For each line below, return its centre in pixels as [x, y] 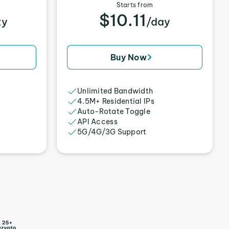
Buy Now [129, 57]
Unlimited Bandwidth [115, 91]
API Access [97, 122]
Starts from [135, 5]
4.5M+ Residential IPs [116, 101]
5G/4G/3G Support [112, 132]
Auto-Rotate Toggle [114, 111]
